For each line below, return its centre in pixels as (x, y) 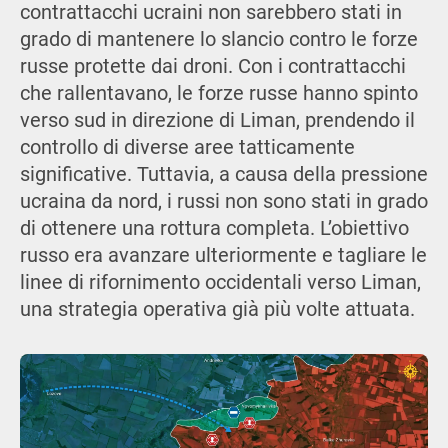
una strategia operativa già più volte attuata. (217, 309)
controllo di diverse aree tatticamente (187, 147)
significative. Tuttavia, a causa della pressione (223, 174)
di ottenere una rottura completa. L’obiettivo (214, 228)
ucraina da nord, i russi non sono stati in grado (223, 201)
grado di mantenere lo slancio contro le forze (218, 39)
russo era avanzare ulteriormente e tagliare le (223, 255)
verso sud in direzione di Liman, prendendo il (217, 120)
